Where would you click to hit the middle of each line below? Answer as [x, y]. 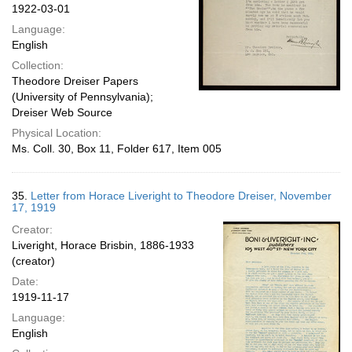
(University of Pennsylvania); [82, 97]
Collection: [38, 65]
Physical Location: [57, 133]
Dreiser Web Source [62, 112]
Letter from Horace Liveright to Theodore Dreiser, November [181, 196]
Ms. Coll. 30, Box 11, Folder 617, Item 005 [117, 148]
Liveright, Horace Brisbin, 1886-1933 [103, 245]
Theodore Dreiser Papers [75, 81]
